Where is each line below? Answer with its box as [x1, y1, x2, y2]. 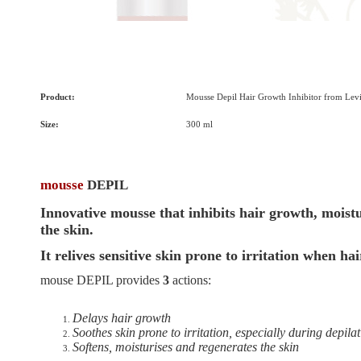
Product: [39, 92, 75, 102]
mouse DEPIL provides [39, 272, 163, 287]
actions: [172, 272, 211, 287]
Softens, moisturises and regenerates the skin [72, 339, 299, 354]
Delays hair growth [72, 310, 171, 325]
